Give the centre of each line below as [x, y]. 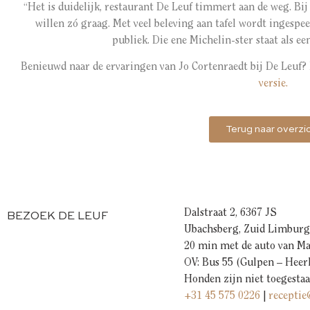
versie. [273, 84]
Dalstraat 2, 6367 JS [230, 213]
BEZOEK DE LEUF [57, 216]
